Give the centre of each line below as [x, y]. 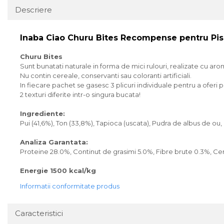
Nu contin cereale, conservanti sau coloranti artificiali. [106, 75]
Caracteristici [39, 213]
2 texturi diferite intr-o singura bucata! [80, 94]
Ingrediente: [42, 113]
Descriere [33, 10]
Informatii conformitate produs [70, 186]
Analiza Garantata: [54, 142]
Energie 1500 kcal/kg [58, 170]
